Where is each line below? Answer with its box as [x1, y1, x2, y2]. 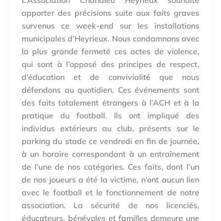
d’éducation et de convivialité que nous [22, 72, 199, 82]
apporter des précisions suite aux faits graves [22, 8, 199, 18]
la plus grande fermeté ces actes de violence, [22, 46, 199, 57]
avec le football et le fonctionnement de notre [22, 187, 199, 198]
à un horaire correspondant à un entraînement [22, 149, 199, 159]
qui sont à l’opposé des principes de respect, [22, 59, 199, 70]
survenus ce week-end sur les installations [22, 21, 199, 31]
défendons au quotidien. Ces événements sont [22, 85, 199, 95]
